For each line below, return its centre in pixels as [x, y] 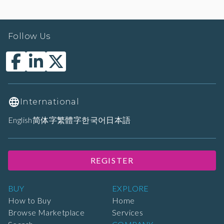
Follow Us [29, 36]
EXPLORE [130, 188]
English [20, 120]
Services [128, 212]
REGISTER [112, 160]
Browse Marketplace [46, 212]
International [50, 102]
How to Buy [29, 200]
